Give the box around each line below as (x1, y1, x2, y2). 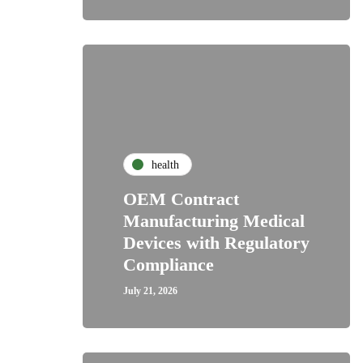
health (152, 158, 179, 171)
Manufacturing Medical (123, 211, 305, 231)
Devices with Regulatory (123, 233, 310, 253)
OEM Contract (123, 189, 239, 209)
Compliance (123, 254, 214, 275)
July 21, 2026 (123, 285, 177, 297)
